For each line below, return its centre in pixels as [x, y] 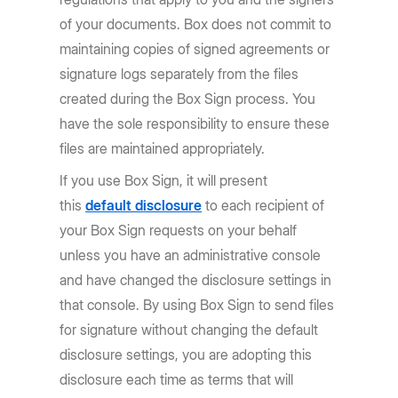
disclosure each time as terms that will [177, 379]
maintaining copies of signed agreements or [195, 49]
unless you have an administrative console [191, 255]
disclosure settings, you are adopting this [186, 354]
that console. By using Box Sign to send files [197, 305]
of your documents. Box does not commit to [196, 24]
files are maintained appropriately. [163, 148]
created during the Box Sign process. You [188, 99]
